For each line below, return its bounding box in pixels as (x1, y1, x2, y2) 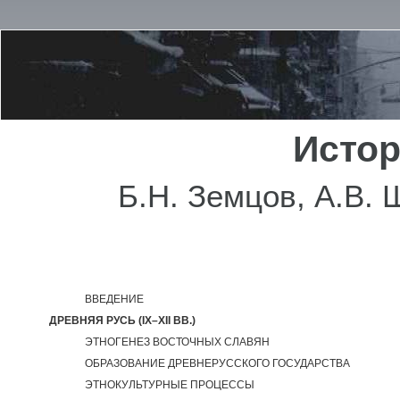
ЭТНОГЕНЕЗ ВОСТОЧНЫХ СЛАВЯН (85, 336, 270, 348)
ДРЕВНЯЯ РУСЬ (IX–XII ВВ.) (49, 314, 196, 327)
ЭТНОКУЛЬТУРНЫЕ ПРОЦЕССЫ (85, 379, 254, 391)
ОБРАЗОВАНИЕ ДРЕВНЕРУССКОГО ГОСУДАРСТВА (85, 357, 350, 370)
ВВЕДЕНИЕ (85, 293, 144, 305)
